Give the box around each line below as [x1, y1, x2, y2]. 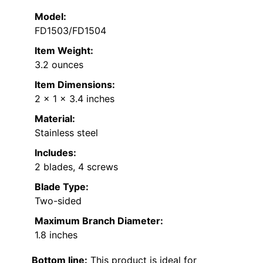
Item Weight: [35, 45, 93, 57]
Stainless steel [35, 127, 98, 139]
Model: [35, 11, 66, 23]
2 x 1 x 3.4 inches [35, 93, 114, 105]
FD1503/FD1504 [35, 25, 106, 37]
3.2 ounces [35, 59, 83, 71]
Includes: [35, 147, 76, 159]
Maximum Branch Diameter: [35, 215, 163, 227]
